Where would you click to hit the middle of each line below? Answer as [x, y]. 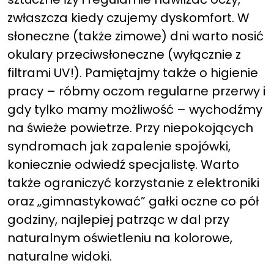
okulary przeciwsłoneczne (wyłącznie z [124, 54]
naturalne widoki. [60, 256]
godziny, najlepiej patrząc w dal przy [118, 220]
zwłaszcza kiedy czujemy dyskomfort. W [128, 18]
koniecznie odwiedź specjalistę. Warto [123, 165]
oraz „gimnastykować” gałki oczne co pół [133, 201]
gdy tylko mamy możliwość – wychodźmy [135, 109]
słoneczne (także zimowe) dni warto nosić [135, 36]
